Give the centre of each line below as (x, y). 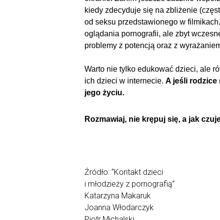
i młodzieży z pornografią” (130, 184)
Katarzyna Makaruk (118, 195)
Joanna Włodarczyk (119, 207)
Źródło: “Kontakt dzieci (124, 172)
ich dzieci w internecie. (125, 81)
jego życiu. (104, 92)
